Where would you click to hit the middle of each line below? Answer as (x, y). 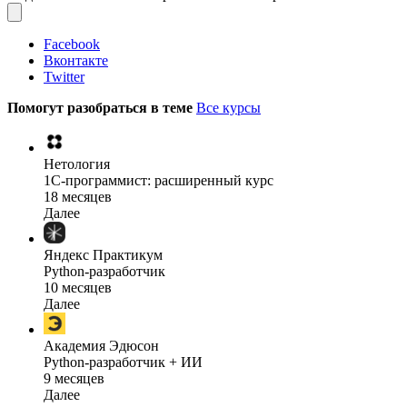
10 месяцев (78, 288)
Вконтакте (76, 61)
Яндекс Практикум (103, 255)
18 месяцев (78, 197)
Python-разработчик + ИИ (123, 362)
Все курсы (228, 108)
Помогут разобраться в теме (102, 108)
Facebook (72, 45)
